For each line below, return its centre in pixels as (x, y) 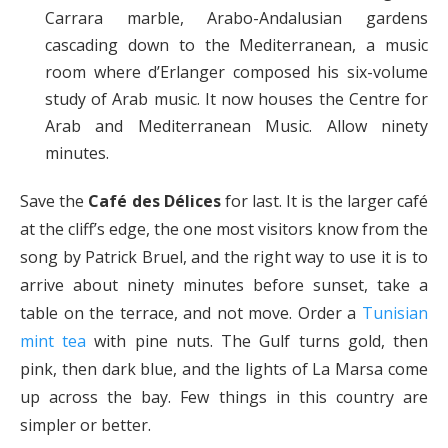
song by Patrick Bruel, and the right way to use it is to (224, 257)
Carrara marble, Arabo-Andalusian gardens (236, 18)
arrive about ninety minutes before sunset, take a (224, 285)
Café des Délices (154, 201)
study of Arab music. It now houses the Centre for (236, 99)
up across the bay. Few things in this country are (224, 397)
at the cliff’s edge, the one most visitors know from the (224, 229)
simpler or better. (85, 425)
